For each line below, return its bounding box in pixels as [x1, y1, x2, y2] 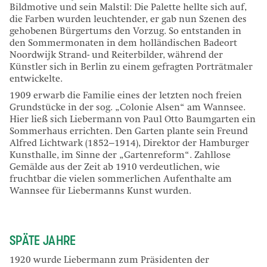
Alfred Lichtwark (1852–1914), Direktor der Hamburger [10, 139, 249, 149]
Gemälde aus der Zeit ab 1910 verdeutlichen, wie [10, 163, 220, 173]
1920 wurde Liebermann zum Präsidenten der [10, 256, 209, 266]
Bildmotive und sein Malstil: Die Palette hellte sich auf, [10, 3, 247, 13]
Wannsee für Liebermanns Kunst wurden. [10, 187, 191, 197]
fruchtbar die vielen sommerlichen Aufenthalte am [10, 175, 232, 185]
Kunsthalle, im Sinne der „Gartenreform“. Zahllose [10, 151, 231, 161]
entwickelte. [10, 74, 63, 85]
